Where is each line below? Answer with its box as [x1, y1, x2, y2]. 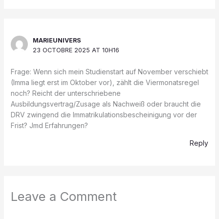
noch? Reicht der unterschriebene [10, 88, 121, 97]
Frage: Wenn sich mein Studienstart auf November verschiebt [10, 67, 208, 76]
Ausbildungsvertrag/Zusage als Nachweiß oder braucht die [10, 99, 201, 108]
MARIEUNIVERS [33, 36, 82, 44]
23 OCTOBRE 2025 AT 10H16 [33, 46, 120, 54]
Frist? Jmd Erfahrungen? [10, 121, 88, 130]
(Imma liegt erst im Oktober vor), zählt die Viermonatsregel [10, 78, 199, 87]
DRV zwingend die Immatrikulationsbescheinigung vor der [10, 110, 197, 119]
